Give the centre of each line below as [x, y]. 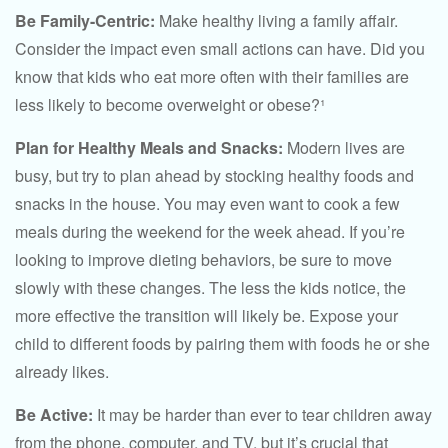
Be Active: [54, 414]
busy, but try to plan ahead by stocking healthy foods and [214, 175]
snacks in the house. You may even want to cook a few [207, 203]
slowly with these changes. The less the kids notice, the [210, 287]
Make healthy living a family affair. [276, 20]
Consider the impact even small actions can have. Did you [220, 48]
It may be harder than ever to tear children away [262, 414]
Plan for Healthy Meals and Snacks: [149, 147]
